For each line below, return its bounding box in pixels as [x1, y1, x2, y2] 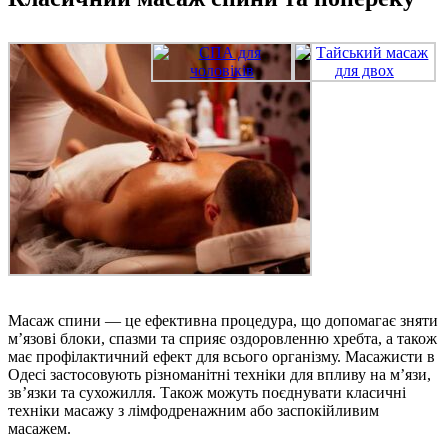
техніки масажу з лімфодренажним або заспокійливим [8, 402, 379, 420]
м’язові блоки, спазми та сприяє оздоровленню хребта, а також [8, 330, 437, 348]
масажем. [8, 420, 71, 438]
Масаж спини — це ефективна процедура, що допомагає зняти [8, 312, 438, 330]
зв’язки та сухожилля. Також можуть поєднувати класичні [8, 384, 406, 402]
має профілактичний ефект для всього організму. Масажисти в [8, 348, 435, 366]
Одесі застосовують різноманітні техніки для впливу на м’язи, [8, 366, 431, 384]
